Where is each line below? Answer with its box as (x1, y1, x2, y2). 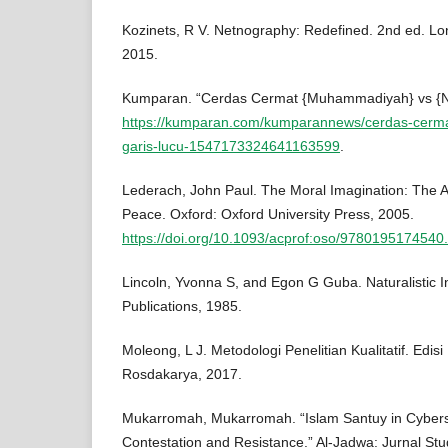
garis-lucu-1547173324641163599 (122, 138, 340, 155)
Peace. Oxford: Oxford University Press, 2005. (122, 206, 414, 223)
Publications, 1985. (122, 298, 242, 315)
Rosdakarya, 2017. (122, 366, 242, 383)
